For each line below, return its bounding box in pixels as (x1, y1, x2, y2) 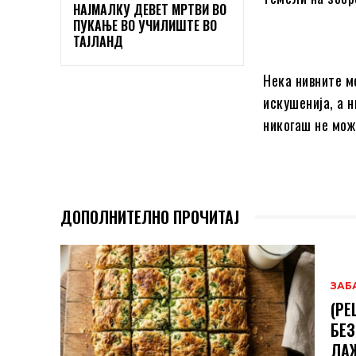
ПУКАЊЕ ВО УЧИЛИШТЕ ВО (73, 15, 217, 35)
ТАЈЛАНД (73, 31, 123, 51)
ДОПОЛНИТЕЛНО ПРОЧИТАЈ (60, 205, 239, 230)
